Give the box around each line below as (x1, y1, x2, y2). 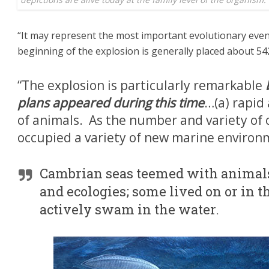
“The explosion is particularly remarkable (17, 77, 265, 94)
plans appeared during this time (17, 94, 204, 112)
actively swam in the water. (40, 201, 219, 219)
